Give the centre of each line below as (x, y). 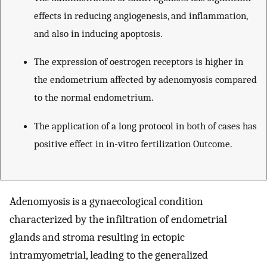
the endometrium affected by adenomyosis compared (145, 80)
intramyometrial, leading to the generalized (109, 255)
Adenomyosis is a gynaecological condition (106, 201)
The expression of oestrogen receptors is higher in (139, 62)
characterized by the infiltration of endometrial (118, 219)
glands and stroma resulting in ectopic (97, 237)
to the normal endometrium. (94, 97)
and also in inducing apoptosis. (98, 33)
